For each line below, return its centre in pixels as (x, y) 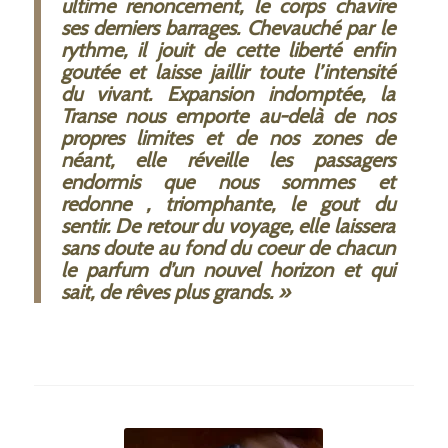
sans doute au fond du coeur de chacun (227, 248)
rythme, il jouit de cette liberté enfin (227, 50)
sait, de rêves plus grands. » (175, 292)
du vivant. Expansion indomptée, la (227, 94)
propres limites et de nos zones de (227, 138)
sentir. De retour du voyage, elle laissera (227, 226)
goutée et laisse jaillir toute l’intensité (227, 72)
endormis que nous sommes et (227, 182)
